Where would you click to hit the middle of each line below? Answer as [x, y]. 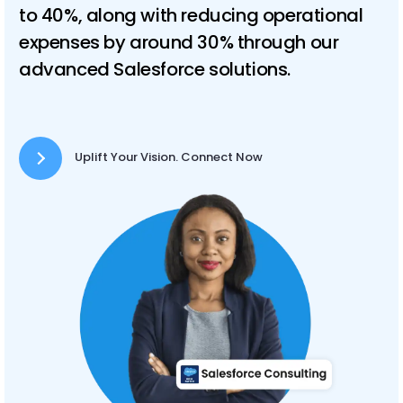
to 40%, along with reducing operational [191, 15]
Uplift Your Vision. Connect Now [169, 157]
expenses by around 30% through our [179, 42]
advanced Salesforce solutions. [155, 69]
